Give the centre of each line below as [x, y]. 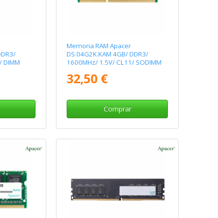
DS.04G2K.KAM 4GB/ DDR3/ [108, 54]
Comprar [117, 109]
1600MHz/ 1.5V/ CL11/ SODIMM [114, 63]
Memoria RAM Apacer [99, 46]
